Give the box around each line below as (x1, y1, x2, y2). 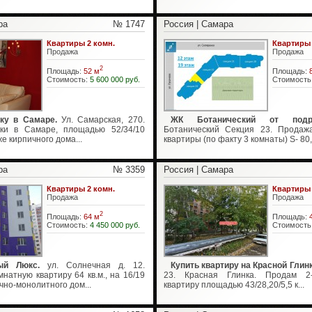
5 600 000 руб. (89, 75, 140, 84)
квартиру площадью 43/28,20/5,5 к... (163, 280, 304, 290)
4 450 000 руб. (89, 220, 140, 229)
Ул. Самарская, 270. (56, 115, 145, 125)
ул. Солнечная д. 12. (40, 260, 145, 270)
